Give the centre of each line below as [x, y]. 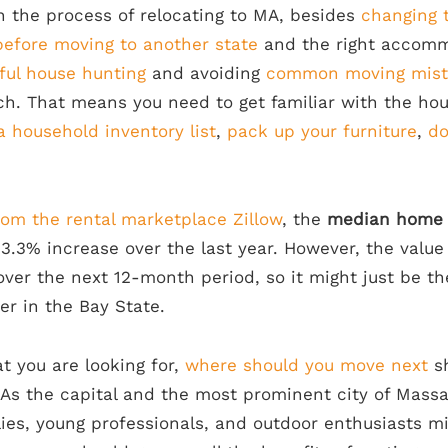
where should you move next [306, 364]
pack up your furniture [322, 130]
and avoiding [206, 72]
